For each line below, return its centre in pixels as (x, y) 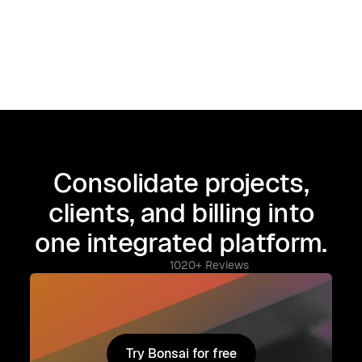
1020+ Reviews (209, 265)
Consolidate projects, (181, 183)
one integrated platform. (181, 243)
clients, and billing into (181, 213)
